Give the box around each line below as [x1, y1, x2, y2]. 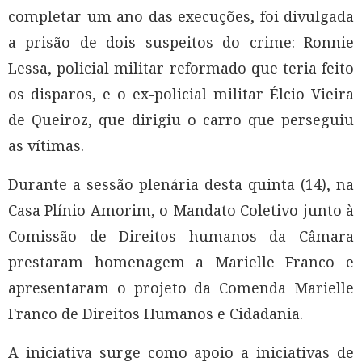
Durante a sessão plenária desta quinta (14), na [8, 175, 354, 195]
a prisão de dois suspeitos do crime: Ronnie [8, 32, 354, 53]
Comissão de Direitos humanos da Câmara [8, 226, 354, 246]
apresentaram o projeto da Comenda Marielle [8, 278, 354, 298]
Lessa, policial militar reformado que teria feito [8, 58, 354, 78]
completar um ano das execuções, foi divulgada [8, 6, 354, 27]
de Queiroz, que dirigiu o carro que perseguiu [8, 110, 354, 130]
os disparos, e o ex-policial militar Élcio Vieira [8, 84, 354, 104]
